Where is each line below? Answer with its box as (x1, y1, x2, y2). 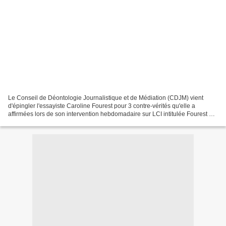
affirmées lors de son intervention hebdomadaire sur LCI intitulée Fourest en (8, 110, 216, 118)
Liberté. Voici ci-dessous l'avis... (8, 118, 94, 126)
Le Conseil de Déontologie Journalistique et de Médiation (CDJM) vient (8, 94, 203, 101)
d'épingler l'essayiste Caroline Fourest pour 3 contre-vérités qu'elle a (8, 102, 195, 109)
